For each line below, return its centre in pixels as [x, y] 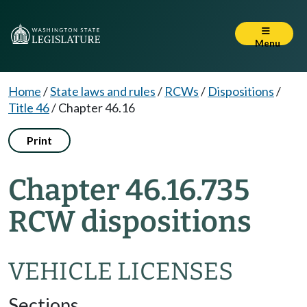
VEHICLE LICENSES [121, 271]
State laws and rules [103, 91]
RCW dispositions [130, 222]
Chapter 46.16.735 [129, 190]
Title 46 [29, 108]
